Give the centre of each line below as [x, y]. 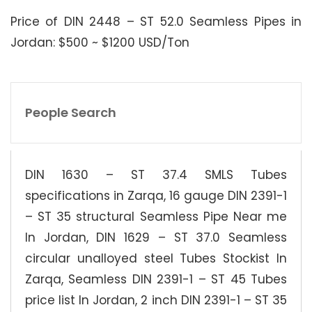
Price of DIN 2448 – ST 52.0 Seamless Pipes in [156, 21]
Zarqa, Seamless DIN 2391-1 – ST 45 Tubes [156, 279]
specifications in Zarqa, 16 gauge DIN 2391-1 [156, 195]
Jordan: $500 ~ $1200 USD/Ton [100, 42]
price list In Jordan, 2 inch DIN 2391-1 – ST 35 [156, 300]
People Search [71, 112]
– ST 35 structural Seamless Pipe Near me [156, 216]
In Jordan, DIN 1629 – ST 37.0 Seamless [156, 237]
